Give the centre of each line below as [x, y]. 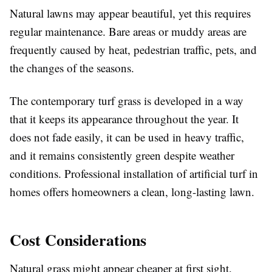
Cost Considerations [78, 240]
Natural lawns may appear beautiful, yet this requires [130, 13]
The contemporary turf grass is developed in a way [127, 100]
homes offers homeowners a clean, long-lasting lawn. [132, 192]
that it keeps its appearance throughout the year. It [124, 119]
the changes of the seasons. [72, 68]
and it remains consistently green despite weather [122, 155]
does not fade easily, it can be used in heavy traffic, [127, 137]
